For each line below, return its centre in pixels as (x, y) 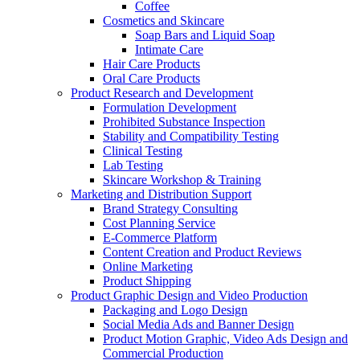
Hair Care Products (151, 64)
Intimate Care (169, 50)
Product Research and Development (162, 93)
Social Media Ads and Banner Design (198, 325)
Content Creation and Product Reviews (202, 252)
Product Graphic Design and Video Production (189, 296)
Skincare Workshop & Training (182, 180)
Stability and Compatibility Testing (191, 137)
